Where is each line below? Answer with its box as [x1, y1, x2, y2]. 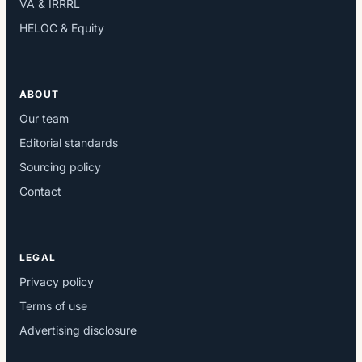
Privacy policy [19, 274, 94, 288]
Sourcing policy [19, 160, 101, 175]
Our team [19, 112, 69, 126]
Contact [19, 184, 61, 199]
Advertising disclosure [19, 322, 137, 337]
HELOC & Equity [19, 21, 104, 36]
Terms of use [19, 298, 87, 313]
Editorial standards [19, 136, 118, 150]
